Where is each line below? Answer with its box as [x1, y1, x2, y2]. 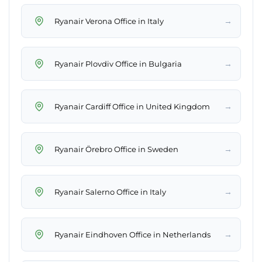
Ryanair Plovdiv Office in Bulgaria [54, 58, 182, 68]
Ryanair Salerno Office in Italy [54, 187, 166, 196]
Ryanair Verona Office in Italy [54, 16, 164, 26]
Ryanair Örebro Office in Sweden [54, 144, 178, 154]
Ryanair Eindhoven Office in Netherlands [54, 229, 211, 239]
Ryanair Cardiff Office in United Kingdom [54, 101, 210, 111]
